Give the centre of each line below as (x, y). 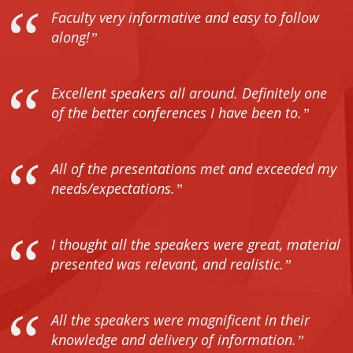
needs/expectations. (113, 189)
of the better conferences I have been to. (176, 113)
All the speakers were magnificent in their (180, 320)
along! (71, 37)
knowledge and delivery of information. (174, 340)
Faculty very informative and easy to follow (185, 18)
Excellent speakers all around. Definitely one (189, 93)
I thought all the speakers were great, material (196, 245)
